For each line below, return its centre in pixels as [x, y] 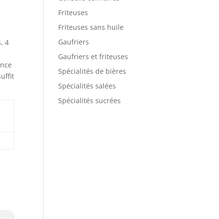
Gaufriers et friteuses [93, 57]
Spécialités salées [87, 86]
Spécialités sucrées [90, 101]
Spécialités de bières [92, 71]
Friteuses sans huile [91, 27]
